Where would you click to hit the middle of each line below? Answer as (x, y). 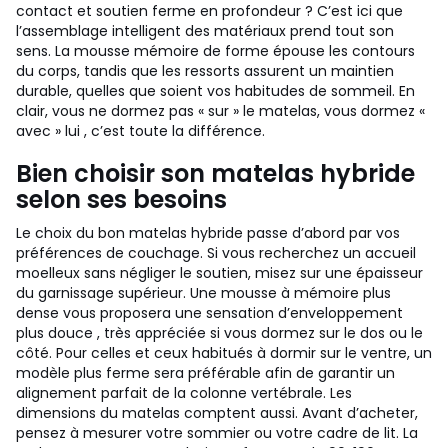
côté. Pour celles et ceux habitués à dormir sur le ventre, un (224, 353)
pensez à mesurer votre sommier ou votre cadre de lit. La (217, 433)
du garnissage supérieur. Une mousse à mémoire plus (203, 293)
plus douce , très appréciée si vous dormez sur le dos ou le (219, 333)
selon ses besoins (121, 199)
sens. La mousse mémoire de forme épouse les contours (215, 51)
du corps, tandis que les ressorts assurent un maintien (205, 71)
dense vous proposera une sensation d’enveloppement (209, 313)
